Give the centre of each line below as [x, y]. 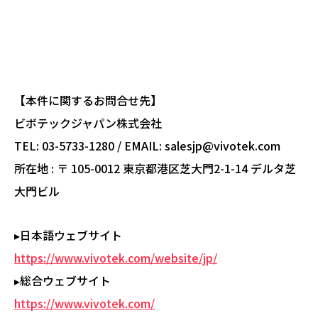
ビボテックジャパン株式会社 [88, 122]
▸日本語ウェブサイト [68, 235]
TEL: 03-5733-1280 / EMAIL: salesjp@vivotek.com [147, 145]
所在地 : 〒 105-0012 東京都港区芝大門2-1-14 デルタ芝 [155, 168]
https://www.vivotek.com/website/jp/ [116, 257]
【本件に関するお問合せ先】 [88, 100]
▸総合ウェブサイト [62, 280]
